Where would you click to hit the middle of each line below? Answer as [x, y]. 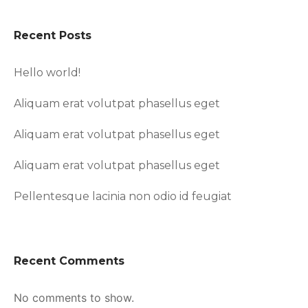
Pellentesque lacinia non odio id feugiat [123, 196]
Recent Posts [53, 35]
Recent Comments [69, 261]
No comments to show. [74, 297]
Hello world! [47, 72]
